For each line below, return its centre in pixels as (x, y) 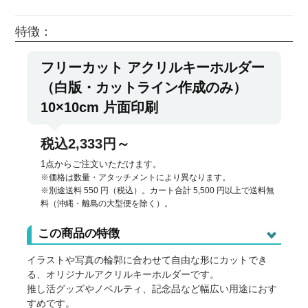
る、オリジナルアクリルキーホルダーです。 (123, 275)
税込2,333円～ (86, 144)
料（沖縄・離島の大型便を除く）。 (107, 203)
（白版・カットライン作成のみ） (144, 87)
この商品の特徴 (78, 234)
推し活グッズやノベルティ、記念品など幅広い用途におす (152, 289)
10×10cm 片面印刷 (100, 107)
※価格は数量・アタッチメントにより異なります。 (136, 177)
